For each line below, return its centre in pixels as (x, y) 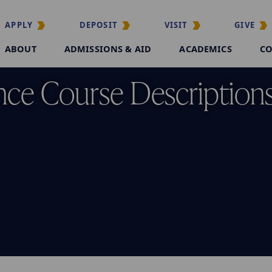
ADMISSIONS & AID (108, 49)
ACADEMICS (206, 49)
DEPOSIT (98, 25)
